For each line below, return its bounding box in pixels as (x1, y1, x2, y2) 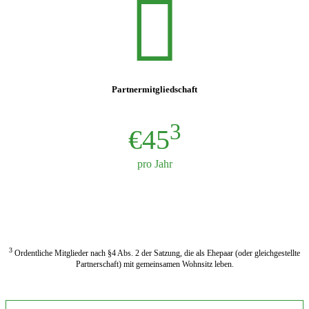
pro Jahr (137, 157, 172, 170)
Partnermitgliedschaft (112, 83, 197, 94)
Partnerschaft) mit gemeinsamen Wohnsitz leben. (75, 259, 234, 270)
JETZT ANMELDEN (112, 197, 197, 209)
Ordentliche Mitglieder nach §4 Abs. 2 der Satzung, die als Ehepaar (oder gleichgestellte (12, 248, 300, 259)
